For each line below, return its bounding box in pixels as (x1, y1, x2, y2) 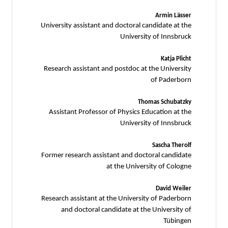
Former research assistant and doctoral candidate (41, 151, 191, 159)
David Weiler (156, 185, 191, 192)
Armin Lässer (155, 12, 191, 19)
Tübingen (163, 217, 191, 225)
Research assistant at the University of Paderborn (41, 194, 191, 203)
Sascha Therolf (152, 141, 191, 149)
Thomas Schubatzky (138, 98, 191, 105)
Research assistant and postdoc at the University (44, 65, 191, 73)
